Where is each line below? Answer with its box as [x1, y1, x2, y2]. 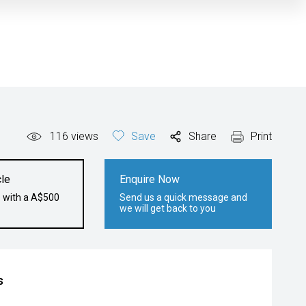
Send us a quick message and [120, 192, 248, 203]
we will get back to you [120, 203, 217, 214]
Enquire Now [120, 173, 180, 186]
